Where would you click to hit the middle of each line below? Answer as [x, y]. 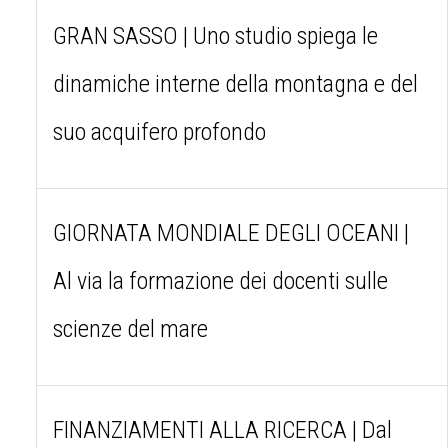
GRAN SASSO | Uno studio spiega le [215, 35]
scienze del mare [130, 328]
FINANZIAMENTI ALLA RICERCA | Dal [222, 429]
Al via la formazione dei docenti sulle [220, 280]
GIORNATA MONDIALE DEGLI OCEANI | [231, 232]
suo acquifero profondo [159, 131]
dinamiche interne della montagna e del [235, 83]
